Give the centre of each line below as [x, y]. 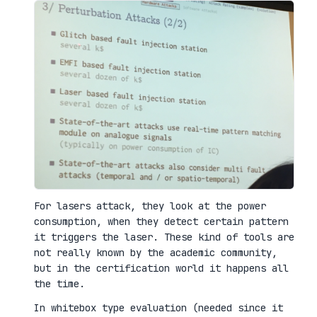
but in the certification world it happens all [161, 269]
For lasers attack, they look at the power [150, 206]
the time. [59, 284]
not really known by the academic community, [156, 253]
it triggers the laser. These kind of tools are [164, 237]
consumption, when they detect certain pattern [161, 222]
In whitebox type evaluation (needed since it [158, 308]
